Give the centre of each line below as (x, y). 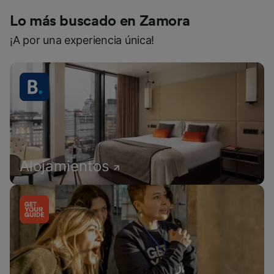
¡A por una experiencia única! (82, 40)
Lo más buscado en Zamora (100, 21)
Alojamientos (65, 166)
